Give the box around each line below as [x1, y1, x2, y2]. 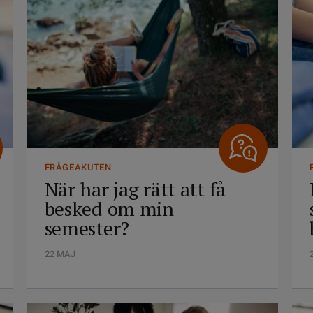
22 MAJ [44, 249, 75, 259]
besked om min [44, 196, 174, 221]
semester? [44, 215, 129, 241]
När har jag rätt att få [44, 176, 226, 202]
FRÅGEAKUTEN [44, 162, 112, 173]
